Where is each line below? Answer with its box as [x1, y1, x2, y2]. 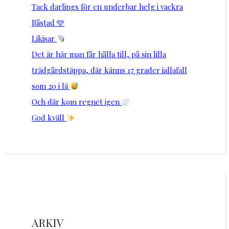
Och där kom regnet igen [32, 97, 122, 107]
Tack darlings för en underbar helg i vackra [32, 2, 183, 12]
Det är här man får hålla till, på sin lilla [32, 49, 166, 60]
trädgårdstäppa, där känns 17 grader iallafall [32, 65, 187, 76]
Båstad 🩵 [32, 17, 64, 28]
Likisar [32, 33, 57, 44]
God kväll [32, 112, 66, 123]
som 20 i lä [32, 81, 70, 91]
